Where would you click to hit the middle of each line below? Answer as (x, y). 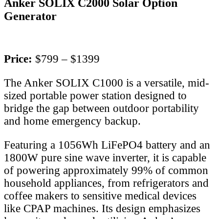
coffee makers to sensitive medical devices (100, 196)
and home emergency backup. (72, 121)
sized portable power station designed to (95, 96)
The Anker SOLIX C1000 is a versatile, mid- (107, 83)
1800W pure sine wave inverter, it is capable (105, 158)
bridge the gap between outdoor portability (101, 109)
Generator (30, 16)
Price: (20, 59)
